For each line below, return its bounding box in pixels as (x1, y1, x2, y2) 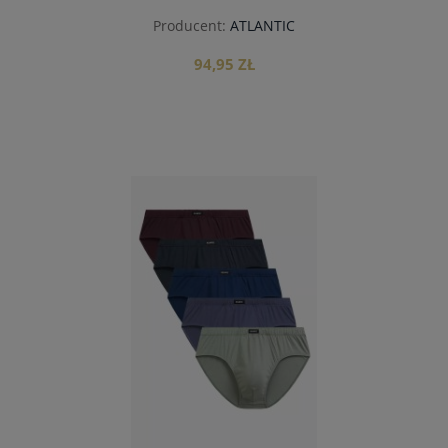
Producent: (153, 16, 226, 36)
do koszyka (184, 182, 264, 201)
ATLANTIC (230, 16, 295, 36)
